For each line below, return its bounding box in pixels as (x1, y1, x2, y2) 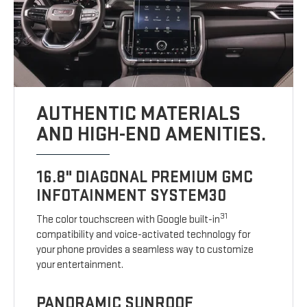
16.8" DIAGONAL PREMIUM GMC (36, 167, 254, 188)
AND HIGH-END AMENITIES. (36, 122, 267, 147)
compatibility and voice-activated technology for (36, 228, 251, 242)
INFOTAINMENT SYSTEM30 (36, 186, 227, 206)
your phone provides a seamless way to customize (36, 243, 254, 257)
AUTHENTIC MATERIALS (36, 101, 241, 127)
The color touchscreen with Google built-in (36, 213, 221, 227)
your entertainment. (36, 258, 124, 272)
